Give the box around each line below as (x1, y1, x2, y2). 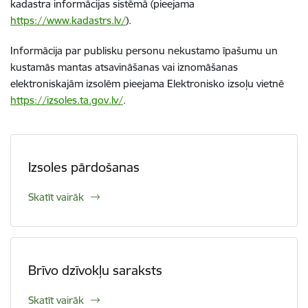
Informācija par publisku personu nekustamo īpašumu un (10, 44, 278, 57)
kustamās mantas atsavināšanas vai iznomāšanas (10, 60, 238, 74)
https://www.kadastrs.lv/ (10, 14, 126, 27)
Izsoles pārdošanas (28, 159, 140, 175)
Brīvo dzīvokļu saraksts (28, 262, 162, 278)
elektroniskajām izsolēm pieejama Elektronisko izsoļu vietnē (10, 77, 284, 90)
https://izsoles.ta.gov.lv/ (10, 93, 123, 107)
